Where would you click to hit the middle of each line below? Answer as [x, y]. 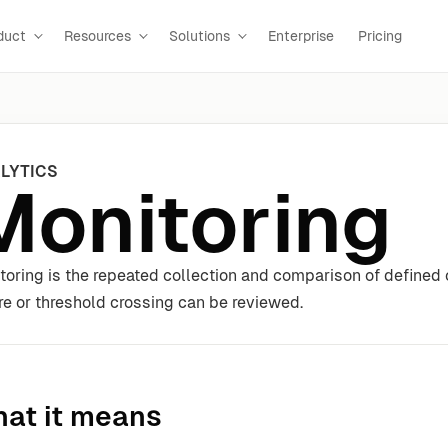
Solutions [199, 35]
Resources [97, 35]
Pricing [380, 35]
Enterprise [301, 35]
